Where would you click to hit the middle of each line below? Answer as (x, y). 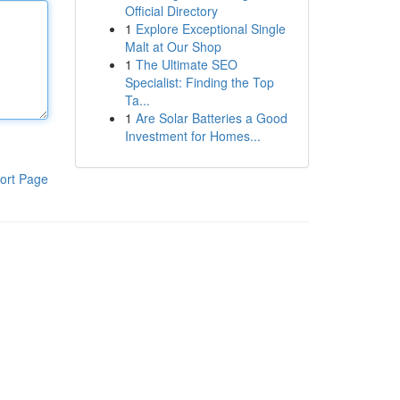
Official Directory (171, 11)
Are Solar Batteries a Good (211, 118)
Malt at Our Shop (173, 46)
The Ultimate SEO (186, 64)
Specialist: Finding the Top (199, 82)
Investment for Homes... (192, 136)
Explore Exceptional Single (210, 29)
